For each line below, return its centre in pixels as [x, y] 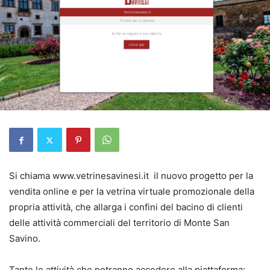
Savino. [25, 239]
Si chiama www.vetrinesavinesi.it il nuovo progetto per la [131, 176]
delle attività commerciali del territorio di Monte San [119, 223]
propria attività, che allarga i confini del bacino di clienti [126, 207]
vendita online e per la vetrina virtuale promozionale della [132, 192]
